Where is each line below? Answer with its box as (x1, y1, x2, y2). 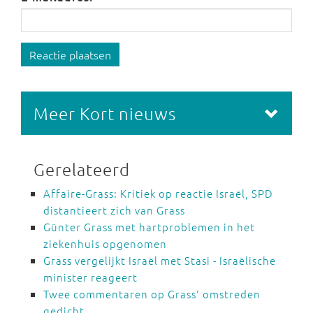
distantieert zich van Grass (43, 203, 185, 217)
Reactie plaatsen (29, 47, 111, 62)
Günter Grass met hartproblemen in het (43, 219, 255, 234)
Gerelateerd (34, 159, 130, 180)
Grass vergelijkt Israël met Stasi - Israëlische (43, 253, 276, 268)
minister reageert (43, 270, 138, 284)
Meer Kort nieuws (34, 103, 176, 124)
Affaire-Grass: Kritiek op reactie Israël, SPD (43, 186, 273, 201)
